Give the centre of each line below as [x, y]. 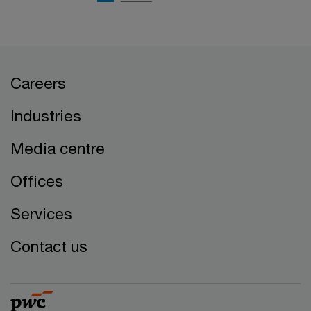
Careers [38, 83]
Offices [37, 181]
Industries [46, 116]
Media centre [58, 149]
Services [41, 214]
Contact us [49, 246]
